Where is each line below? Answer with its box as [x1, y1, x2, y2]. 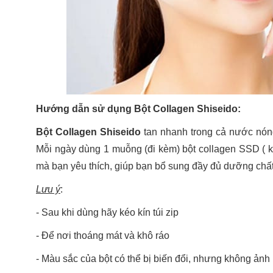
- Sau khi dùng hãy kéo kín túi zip [36, 207, 179, 218]
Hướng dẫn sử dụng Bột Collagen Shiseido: [36, 103, 241, 114]
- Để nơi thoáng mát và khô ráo [36, 230, 169, 241]
